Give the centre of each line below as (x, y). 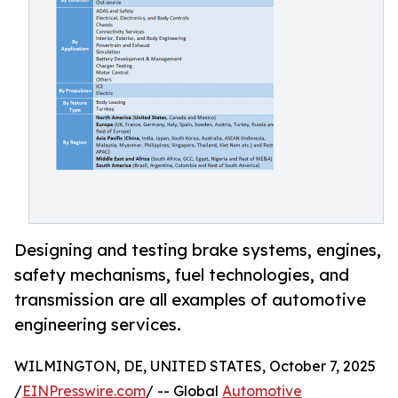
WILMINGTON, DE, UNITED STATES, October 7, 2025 (195, 366)
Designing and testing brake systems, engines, (198, 250)
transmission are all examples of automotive (190, 300)
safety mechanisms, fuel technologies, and (182, 275)
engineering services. (98, 325)
